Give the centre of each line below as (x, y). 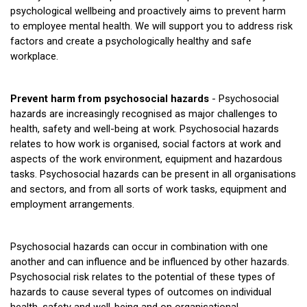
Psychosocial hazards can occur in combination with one (139, 247)
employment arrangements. (72, 205)
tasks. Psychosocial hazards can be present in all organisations (153, 174)
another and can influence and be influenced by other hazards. (150, 262)
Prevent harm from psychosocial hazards (110, 99)
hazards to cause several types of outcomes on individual (141, 292)
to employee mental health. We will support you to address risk (151, 26)
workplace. (34, 57)
